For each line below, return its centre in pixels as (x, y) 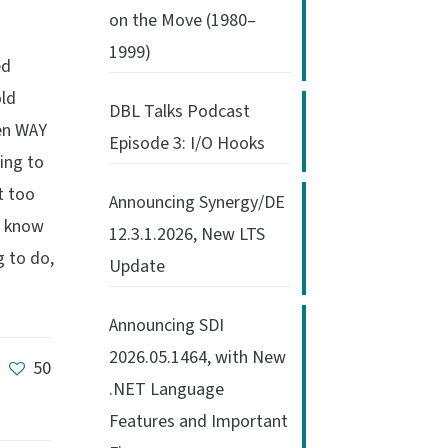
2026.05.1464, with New (197, 357)
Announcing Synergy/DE (197, 202)
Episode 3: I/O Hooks (187, 143)
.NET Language (166, 389)
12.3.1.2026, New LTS (187, 234)
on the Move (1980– (182, 20)
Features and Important (198, 421)
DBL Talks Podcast (179, 111)
